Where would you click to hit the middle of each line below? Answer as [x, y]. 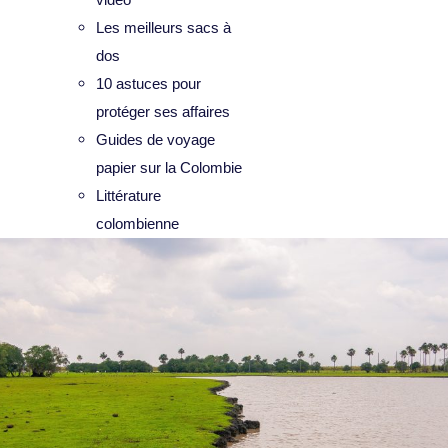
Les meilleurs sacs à [163, 28]
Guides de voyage [155, 140]
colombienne [137, 224]
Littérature [128, 196]
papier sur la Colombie [169, 168]
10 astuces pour [148, 84]
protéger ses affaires [163, 112]
